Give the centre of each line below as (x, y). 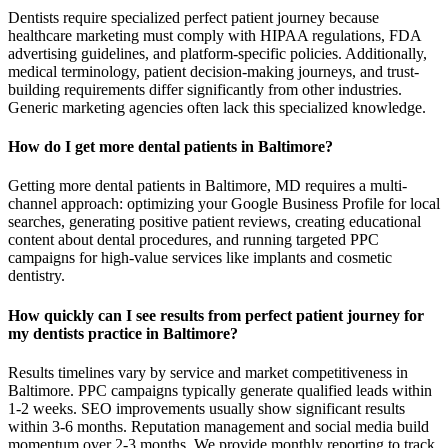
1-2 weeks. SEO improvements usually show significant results (206, 408)
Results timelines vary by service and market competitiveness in (208, 372)
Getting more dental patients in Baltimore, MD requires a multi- (207, 186)
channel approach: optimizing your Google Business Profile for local (224, 204)
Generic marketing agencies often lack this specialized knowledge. (217, 107)
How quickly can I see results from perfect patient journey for (216, 315)
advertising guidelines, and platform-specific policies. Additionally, (217, 53)
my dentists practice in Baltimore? (123, 333)
